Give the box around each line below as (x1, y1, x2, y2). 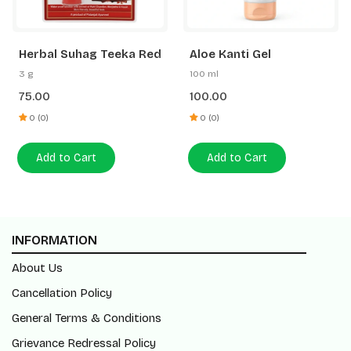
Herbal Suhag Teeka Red (19, 47, 161, 61)
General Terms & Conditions (12, 311, 161, 325)
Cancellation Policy (12, 286, 112, 300)
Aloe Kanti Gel (190, 47, 271, 61)
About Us (12, 261, 63, 275)
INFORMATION (12, 233, 97, 248)
